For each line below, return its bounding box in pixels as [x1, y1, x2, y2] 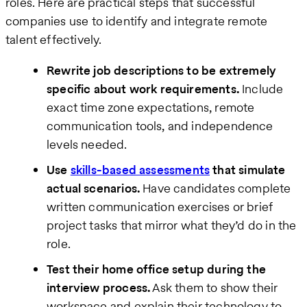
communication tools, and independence [47, 116, 273, 134]
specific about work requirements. [47, 79, 239, 97]
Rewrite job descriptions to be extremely [47, 61, 277, 79]
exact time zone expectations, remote [47, 98, 255, 116]
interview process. [47, 278, 151, 296]
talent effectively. [5, 30, 102, 48]
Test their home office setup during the [47, 260, 267, 278]
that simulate [212, 160, 286, 178]
